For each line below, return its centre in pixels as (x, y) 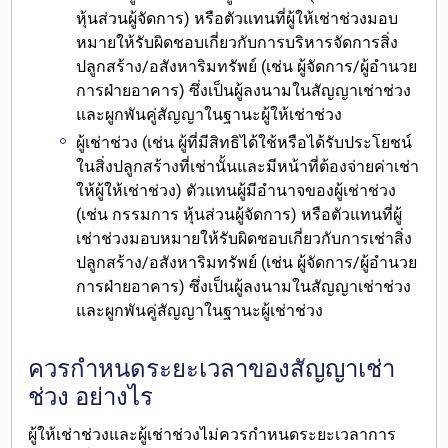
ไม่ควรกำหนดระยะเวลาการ (298, 435)
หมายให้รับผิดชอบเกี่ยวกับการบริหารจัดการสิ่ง (237, 42)
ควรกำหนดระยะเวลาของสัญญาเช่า (212, 369)
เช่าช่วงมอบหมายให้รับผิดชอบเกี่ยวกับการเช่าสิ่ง (244, 239)
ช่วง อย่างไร (91, 397)
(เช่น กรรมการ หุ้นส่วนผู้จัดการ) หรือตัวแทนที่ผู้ (239, 215)
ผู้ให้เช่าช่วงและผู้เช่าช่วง (114, 435)
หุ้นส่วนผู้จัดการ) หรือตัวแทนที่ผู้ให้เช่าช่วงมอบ (237, 18)
